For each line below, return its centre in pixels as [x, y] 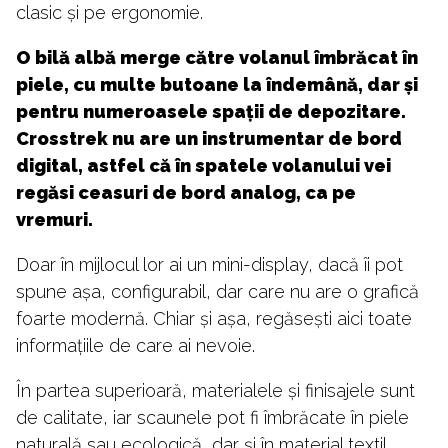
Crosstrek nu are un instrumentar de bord [209, 138]
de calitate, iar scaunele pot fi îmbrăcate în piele [212, 417]
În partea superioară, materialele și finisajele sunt [215, 390]
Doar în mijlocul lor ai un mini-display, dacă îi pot [209, 264]
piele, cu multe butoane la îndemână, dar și [217, 84]
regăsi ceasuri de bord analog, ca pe [186, 192]
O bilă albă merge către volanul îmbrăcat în [217, 57]
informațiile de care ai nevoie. [135, 345]
